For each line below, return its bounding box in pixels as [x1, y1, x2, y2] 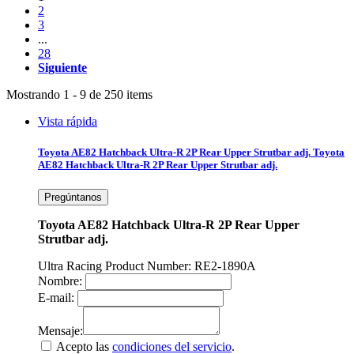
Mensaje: [38, 324, 83, 338]
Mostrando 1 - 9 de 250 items [6, 87, 153, 101]
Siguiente [38, 60, 87, 74]
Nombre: [38, 274, 82, 288]
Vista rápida [38, 114, 97, 128]
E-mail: [38, 291, 74, 305]
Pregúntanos [44, 191, 102, 204]
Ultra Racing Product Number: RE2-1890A [38, 259, 256, 273]
